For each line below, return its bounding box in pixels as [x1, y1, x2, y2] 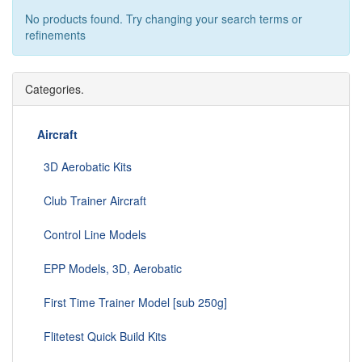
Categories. [25, 81, 84, 98]
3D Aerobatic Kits [37, 158, 132, 175]
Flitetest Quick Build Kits [37, 328, 166, 345]
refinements [25, 27, 86, 44]
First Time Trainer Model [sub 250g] [37, 294, 227, 311]
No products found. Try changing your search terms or [25, 11, 302, 27]
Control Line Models [37, 226, 146, 243]
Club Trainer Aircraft [37, 192, 146, 209]
